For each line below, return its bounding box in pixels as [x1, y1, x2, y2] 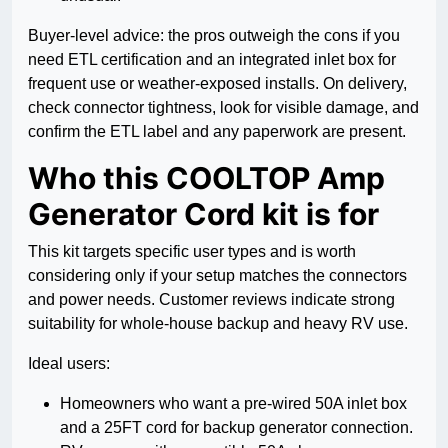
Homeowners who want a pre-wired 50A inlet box [60, 395, 407, 413]
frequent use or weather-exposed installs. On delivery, [28, 75, 407, 93]
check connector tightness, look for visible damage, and [28, 99, 419, 117]
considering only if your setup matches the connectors [28, 267, 407, 285]
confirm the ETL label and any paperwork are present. [28, 123, 406, 141]
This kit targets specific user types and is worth [28, 243, 356, 261]
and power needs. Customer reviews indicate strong [28, 291, 395, 309]
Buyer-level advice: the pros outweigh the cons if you [28, 27, 400, 45]
